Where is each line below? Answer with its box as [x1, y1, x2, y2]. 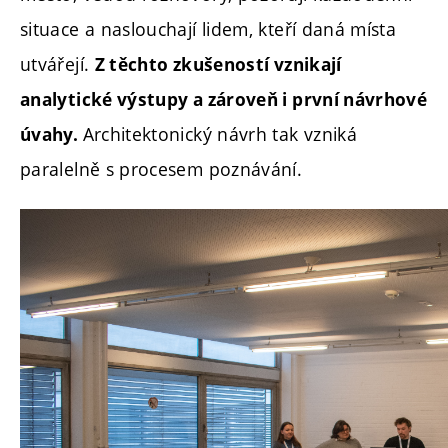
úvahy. [20, 122, 83, 146]
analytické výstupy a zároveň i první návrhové [20, 87, 428, 111]
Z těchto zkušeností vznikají [94, 52, 342, 76]
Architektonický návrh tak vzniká [82, 121, 358, 146]
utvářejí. [20, 51, 95, 76]
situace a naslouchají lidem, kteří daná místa [20, 16, 397, 41]
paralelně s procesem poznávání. [20, 156, 303, 181]
